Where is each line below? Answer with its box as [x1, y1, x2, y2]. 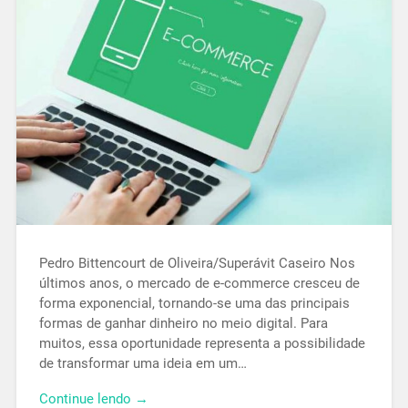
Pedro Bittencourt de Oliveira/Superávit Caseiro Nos [38, 254, 355, 271]
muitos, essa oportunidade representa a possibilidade [38, 334, 365, 352]
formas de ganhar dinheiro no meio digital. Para [38, 314, 328, 331]
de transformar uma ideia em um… [38, 354, 247, 372]
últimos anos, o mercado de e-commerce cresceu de [38, 274, 360, 291]
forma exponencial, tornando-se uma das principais [38, 294, 350, 311]
